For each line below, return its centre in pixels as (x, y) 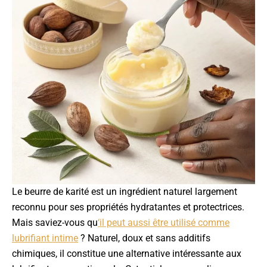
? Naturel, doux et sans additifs (144, 238)
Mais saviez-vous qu (55, 223)
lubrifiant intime (45, 238)
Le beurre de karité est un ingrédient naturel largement (125, 192)
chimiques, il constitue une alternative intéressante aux (127, 254)
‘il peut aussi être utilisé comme (164, 223)
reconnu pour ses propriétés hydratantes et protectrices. (128, 207)
